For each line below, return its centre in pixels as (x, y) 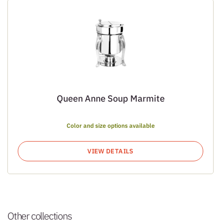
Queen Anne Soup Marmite (110, 98)
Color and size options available (110, 125)
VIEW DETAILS (110, 151)
